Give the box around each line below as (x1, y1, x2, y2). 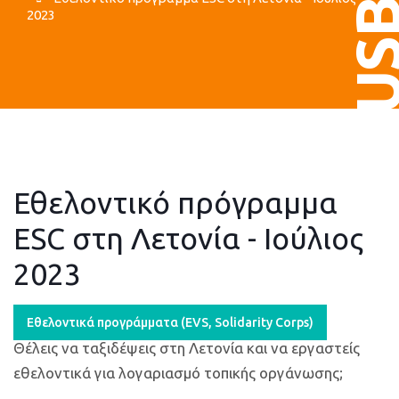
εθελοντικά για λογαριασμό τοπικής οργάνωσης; (13, 363, 343, 381)
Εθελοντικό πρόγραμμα (13, 184, 338, 219)
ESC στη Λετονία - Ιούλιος (13, 220, 363, 255)
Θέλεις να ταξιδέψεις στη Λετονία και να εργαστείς (13, 338, 360, 356)
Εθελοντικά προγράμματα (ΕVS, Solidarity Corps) (27, 314, 313, 330)
